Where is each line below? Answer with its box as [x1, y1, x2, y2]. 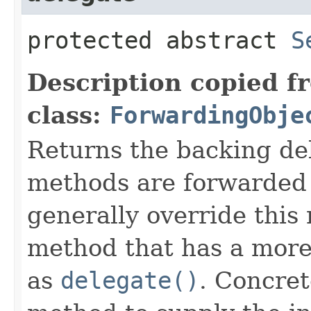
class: [27, 101, 110, 129]
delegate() [60, 266, 199, 294]
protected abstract [27, 26, 291, 54]
